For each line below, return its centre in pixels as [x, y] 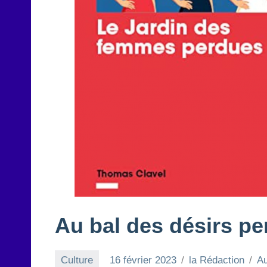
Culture [77, 260]
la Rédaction [217, 260]
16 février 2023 [143, 260]
